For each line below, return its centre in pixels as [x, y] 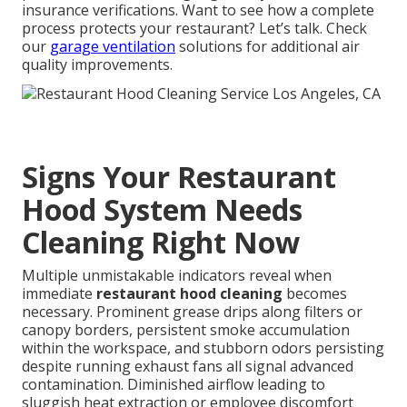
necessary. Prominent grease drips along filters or [192, 311]
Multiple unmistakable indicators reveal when [177, 275]
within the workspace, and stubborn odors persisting [203, 347]
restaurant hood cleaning [189, 293]
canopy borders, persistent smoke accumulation [186, 329]
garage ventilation [113, 47]
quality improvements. [97, 65]
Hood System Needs [162, 209]
